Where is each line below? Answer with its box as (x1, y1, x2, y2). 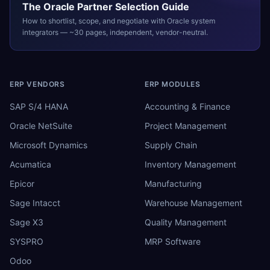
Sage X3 (10, 216, 43, 227)
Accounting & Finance (145, 101, 230, 111)
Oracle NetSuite (10, 120, 72, 131)
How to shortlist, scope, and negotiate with (22, 16, 167, 25)
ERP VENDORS (10, 79, 65, 89)
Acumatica (10, 159, 51, 169)
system (189, 16, 215, 25)
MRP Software (145, 236, 201, 246)
